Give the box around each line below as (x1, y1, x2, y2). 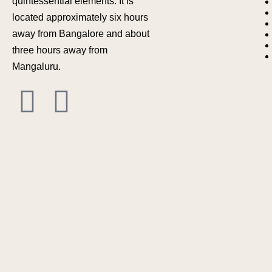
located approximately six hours (12, 12, 148, 22)
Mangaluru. (12, 61, 61, 72)
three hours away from (12, 45, 107, 55)
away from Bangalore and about (12, 29, 149, 39)
